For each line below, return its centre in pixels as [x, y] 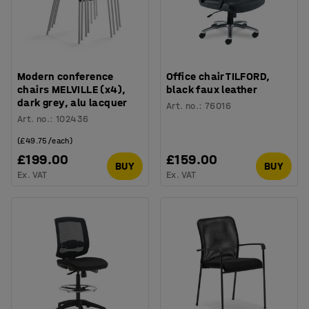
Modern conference [66, 76]
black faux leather [212, 89]
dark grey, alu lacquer [72, 102]
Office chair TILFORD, [218, 76]
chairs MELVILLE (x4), [72, 89]
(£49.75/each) [45, 140]
